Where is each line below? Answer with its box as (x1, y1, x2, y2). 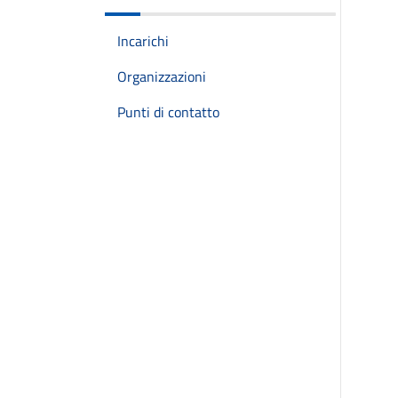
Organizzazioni (117, 66, 206, 87)
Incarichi (117, 30, 169, 52)
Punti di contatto (117, 101, 219, 123)
